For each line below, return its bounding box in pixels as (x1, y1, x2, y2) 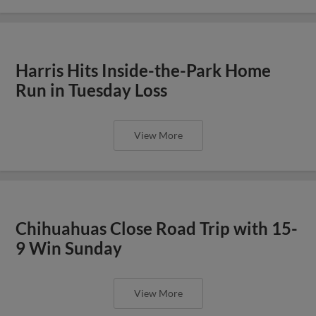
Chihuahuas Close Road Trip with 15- (16, 218, 298, 238)
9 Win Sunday (16, 238, 123, 258)
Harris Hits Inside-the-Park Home (16, 60, 272, 80)
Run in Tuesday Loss (16, 80, 168, 100)
